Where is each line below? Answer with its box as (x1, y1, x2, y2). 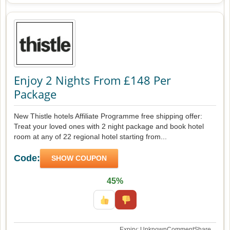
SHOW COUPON (51, 154, 107, 162)
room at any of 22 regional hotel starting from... (14, 132, 167, 141)
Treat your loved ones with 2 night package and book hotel (14, 122, 204, 130)
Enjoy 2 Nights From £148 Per (14, 72, 171, 88)
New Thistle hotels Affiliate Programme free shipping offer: (14, 111, 202, 120)
